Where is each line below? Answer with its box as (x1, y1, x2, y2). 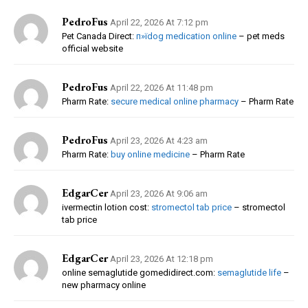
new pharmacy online (62, 279, 146, 290)
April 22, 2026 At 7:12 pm (110, 16, 208, 27)
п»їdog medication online (136, 30, 236, 41)
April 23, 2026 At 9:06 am (110, 188, 208, 199)
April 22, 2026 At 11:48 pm (110, 82, 213, 93)
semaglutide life (217, 267, 281, 278)
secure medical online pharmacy (111, 96, 239, 107)
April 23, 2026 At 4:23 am (110, 135, 208, 146)
